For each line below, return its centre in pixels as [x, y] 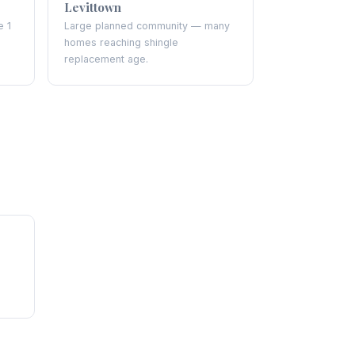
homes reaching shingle [121, 42]
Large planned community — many [147, 26]
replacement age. [106, 59]
